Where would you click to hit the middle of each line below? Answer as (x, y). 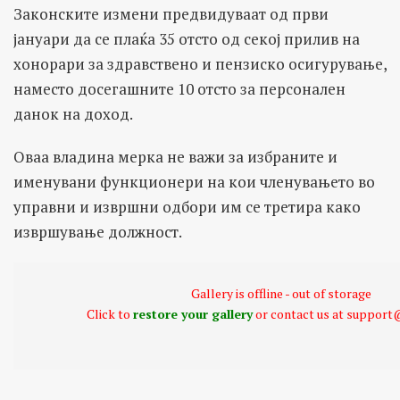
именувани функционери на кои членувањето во (194, 181)
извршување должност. (98, 231)
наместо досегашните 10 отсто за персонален (179, 88)
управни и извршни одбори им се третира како (187, 206)
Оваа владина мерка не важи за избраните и (175, 156)
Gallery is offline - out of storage (281, 293)
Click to (109, 313)
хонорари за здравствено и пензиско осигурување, (200, 63)
